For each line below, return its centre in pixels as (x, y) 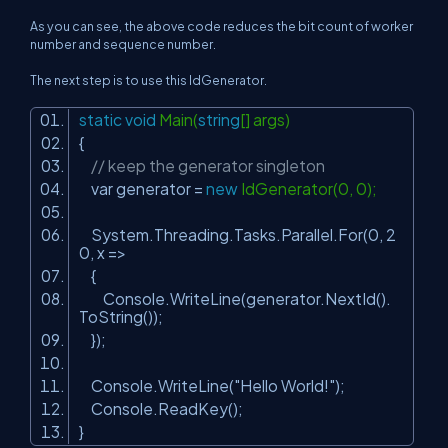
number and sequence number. (123, 44)
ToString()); (124, 316)
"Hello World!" (284, 385)
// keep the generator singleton (208, 165)
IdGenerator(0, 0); (310, 188)
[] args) (268, 119)
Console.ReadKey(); (164, 408)
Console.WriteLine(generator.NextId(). (235, 298)
